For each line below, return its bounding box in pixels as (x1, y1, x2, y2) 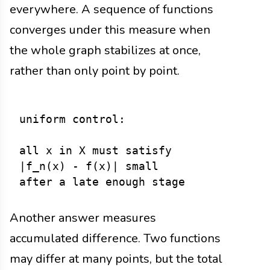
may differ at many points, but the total (10, 251, 222, 268)
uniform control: (19, 113, 125, 126)
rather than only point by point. (10, 63, 180, 80)
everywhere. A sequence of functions (10, 1, 213, 18)
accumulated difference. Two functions (10, 230, 221, 247)
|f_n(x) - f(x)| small (19, 160, 159, 173)
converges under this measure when (10, 22, 210, 39)
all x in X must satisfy (19, 145, 172, 157)
